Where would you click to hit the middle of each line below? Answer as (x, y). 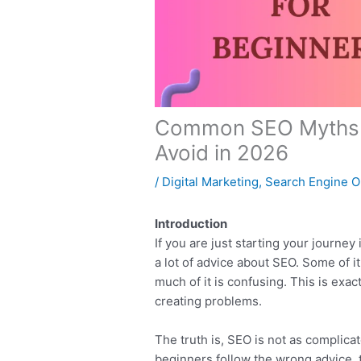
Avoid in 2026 (222, 152)
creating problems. (209, 301)
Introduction (191, 223)
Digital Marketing (211, 181)
